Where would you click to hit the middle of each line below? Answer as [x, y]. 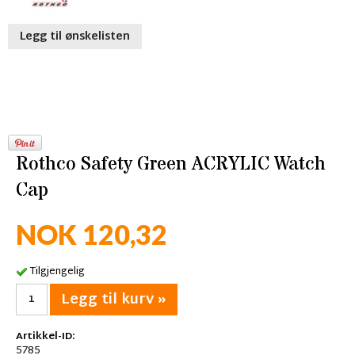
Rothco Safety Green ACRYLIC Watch [171, 165]
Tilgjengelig [57, 272]
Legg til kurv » [114, 300]
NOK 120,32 [92, 235]
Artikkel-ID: [46, 336]
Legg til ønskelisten [75, 37]
